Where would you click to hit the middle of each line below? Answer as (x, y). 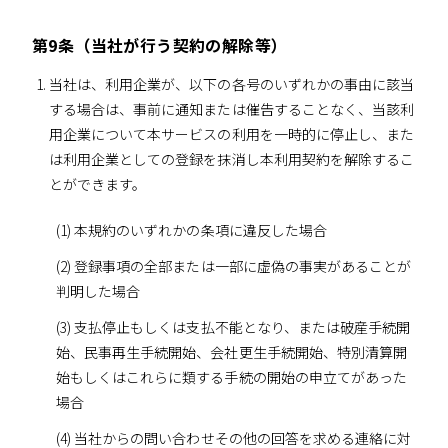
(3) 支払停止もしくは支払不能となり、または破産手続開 (233, 326)
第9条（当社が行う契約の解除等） (160, 44)
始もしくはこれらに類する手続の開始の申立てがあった (231, 376)
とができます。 (97, 183)
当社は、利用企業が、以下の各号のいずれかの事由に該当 (231, 83)
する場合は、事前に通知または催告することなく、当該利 (231, 108)
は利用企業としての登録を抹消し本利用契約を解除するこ (231, 158)
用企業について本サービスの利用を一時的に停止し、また (231, 133)
